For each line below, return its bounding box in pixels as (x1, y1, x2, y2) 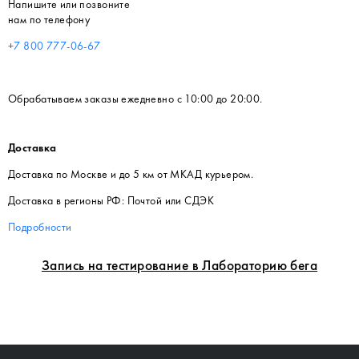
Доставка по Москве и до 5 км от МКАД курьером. (8, 166, 254, 181)
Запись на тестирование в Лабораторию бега (41, 256, 318, 274)
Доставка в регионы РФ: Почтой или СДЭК (8, 192, 214, 208)
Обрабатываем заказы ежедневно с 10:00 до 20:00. (8, 91, 263, 106)
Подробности (8, 219, 72, 234)
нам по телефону (8, 11, 91, 26)
